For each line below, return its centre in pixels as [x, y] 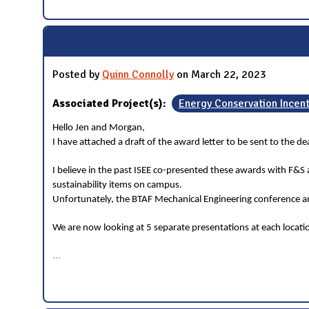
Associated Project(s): [111, 104]
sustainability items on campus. [117, 186]
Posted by [77, 75]
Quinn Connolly [138, 75]
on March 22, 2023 [220, 75]
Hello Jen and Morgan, [99, 128]
